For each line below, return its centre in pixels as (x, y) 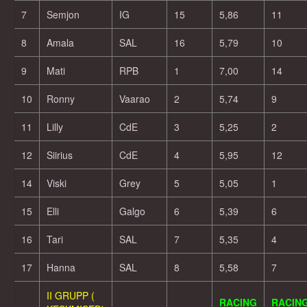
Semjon (63, 14)
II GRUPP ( (71, 295)
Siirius (60, 155)
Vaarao (135, 99)
